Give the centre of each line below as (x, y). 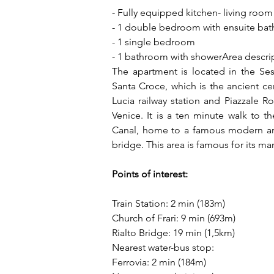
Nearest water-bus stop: (163, 247)
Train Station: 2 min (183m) (168, 203)
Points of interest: (150, 174)
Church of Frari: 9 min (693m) (174, 218)
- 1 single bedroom (154, 42)
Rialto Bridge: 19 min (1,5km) (173, 233)
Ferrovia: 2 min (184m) (159, 262)
